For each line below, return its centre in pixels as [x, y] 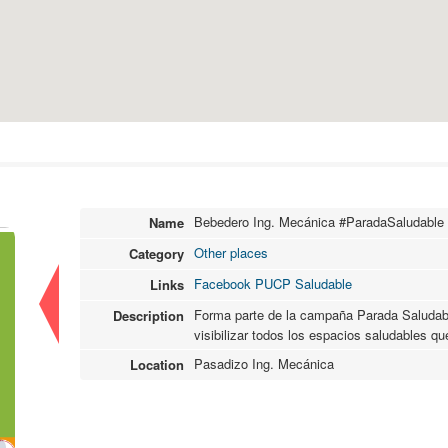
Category [156, 253]
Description [148, 315]
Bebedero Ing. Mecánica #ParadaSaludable [318, 221]
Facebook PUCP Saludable [272, 283]
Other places [230, 252]
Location [156, 364]
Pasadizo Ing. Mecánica [263, 363]
